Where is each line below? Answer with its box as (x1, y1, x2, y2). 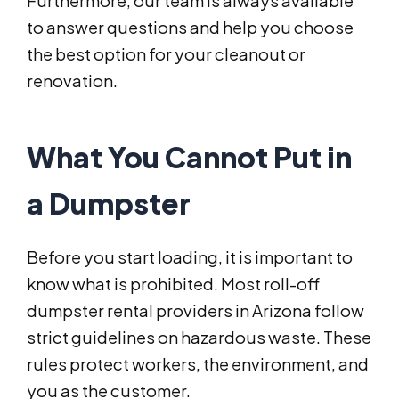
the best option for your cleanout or (27, 44, 305, 65)
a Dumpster (27, 185, 191, 222)
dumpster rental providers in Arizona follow (27, 300, 364, 322)
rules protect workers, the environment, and (27, 354, 369, 375)
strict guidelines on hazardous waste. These (27, 327, 371, 348)
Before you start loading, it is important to (27, 247, 353, 268)
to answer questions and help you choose (27, 17, 354, 38)
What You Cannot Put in (27, 139, 352, 175)
